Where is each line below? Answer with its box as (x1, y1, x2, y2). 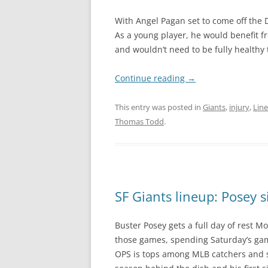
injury (229, 102, 249, 112)
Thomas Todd (115, 116, 164, 127)
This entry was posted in (115, 102, 203, 112)
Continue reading (115, 72, 187, 84)
